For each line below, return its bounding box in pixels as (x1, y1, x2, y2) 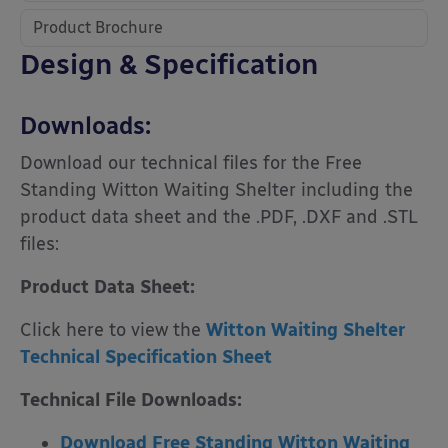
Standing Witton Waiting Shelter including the (20, 179, 413, 202)
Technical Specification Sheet (20, 346, 272, 369)
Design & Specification (20, 47, 318, 82)
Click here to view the (20, 319, 206, 342)
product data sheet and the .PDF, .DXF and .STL (20, 206, 418, 229)
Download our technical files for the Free (20, 152, 362, 175)
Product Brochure (33, 18, 163, 38)
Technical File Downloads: (20, 389, 242, 412)
